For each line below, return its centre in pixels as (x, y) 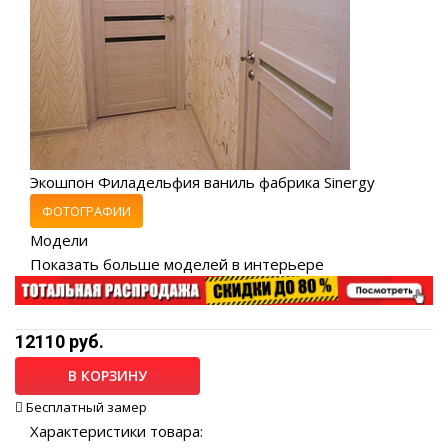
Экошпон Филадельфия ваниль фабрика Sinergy (202, 181)
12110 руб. (59, 341)
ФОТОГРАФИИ (86, 210)
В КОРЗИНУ (107, 375)
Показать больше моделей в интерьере (177, 263)
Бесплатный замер (86, 406)
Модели (59, 239)
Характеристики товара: (116, 430)
